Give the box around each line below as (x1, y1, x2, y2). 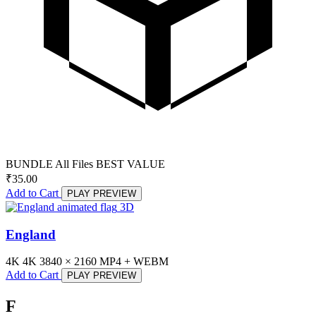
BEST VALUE (96, 158, 165, 170)
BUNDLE (6, 158, 53, 170)
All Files (55, 158, 93, 170)
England (6, 226, 56, 242)
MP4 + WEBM (99, 255, 169, 268)
